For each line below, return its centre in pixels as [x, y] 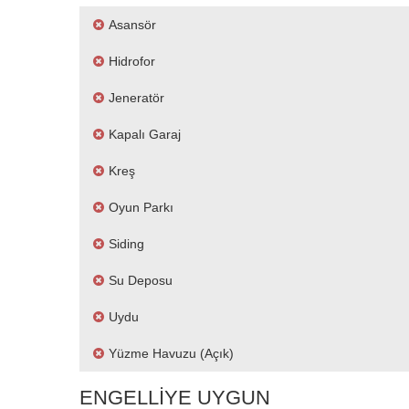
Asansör [132, 25]
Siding [126, 244]
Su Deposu [141, 280]
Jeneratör [136, 98]
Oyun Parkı [141, 207]
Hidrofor [132, 61]
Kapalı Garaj [145, 134]
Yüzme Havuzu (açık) [171, 353]
